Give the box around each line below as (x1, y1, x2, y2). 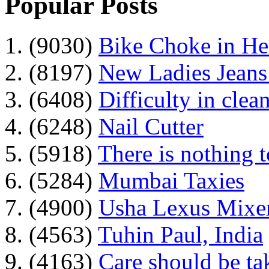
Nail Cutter (98, 113, 204, 139)
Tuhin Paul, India (98, 221, 263, 247)
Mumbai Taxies (98, 167, 244, 193)
